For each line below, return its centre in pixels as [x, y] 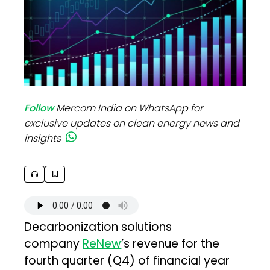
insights [43, 138]
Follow [39, 108]
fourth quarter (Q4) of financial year [127, 260]
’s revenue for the [171, 243]
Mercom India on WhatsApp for [130, 108]
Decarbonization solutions [98, 227]
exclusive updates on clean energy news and [132, 123]
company [54, 243]
